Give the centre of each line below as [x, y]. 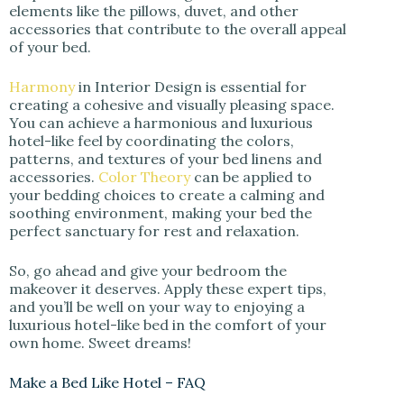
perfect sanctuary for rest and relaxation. [154, 231]
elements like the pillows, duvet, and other [154, 11]
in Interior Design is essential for [191, 87]
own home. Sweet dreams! [100, 343]
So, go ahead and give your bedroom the [148, 271]
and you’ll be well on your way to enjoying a [157, 307]
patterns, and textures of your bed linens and [165, 159]
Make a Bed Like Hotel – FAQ [107, 383]
